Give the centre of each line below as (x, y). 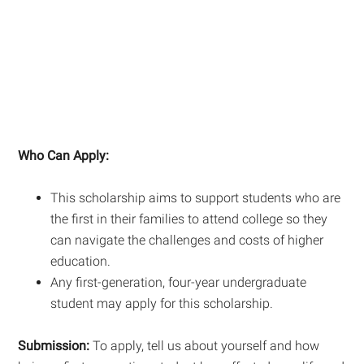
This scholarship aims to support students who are (196, 197)
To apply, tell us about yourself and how (205, 345)
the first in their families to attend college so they (189, 219)
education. (81, 261)
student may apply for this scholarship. (162, 303)
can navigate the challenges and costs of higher (187, 240)
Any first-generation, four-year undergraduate (179, 282)
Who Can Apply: (64, 155)
